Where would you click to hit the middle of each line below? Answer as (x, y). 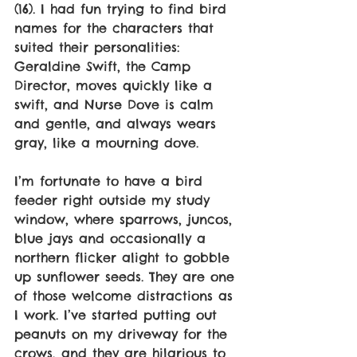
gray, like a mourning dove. (106, 143)
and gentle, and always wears (118, 124)
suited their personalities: (100, 47)
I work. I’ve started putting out (118, 315)
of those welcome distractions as (126, 296)
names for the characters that (117, 28)
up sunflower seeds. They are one (127, 277)
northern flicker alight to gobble (125, 258)
